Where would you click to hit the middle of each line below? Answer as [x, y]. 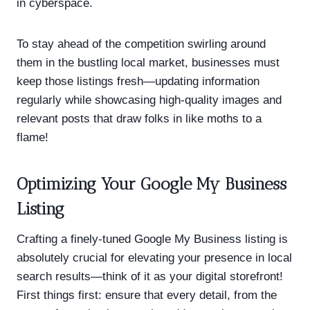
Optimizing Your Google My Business [152, 183]
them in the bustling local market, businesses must [148, 62]
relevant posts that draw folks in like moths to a [139, 118]
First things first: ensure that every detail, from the [147, 295]
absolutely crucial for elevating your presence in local [154, 257]
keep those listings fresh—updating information [138, 81]
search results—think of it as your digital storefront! [150, 276]
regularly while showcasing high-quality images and [149, 100]
